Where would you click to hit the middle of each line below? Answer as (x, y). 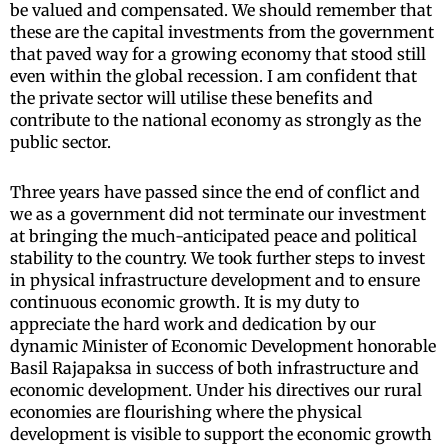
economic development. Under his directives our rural (216, 389)
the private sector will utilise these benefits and (191, 97)
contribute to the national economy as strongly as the (215, 119)
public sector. (60, 141)
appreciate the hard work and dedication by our (193, 323)
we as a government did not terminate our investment (218, 213)
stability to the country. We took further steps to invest (217, 257)
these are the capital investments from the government (222, 31)
